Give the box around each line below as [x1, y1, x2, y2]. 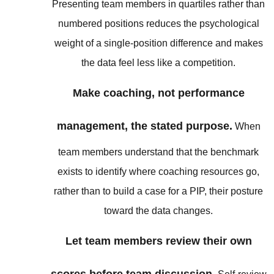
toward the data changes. [104, 205, 213, 216]
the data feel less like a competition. [81, 57, 236, 68]
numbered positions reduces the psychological [57, 18, 259, 29]
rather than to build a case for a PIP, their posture [54, 185, 264, 196]
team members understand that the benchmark [58, 146, 259, 157]
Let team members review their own [65, 235, 252, 248]
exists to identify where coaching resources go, [57, 166, 260, 177]
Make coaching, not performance [72, 86, 245, 99]
